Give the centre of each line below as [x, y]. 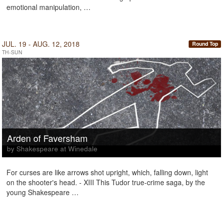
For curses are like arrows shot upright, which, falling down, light [107, 172]
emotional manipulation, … [49, 7]
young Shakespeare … [43, 192]
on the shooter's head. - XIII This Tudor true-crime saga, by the [106, 182]
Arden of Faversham [47, 138]
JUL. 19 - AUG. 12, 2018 [41, 44]
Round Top [205, 44]
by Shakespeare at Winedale [52, 149]
